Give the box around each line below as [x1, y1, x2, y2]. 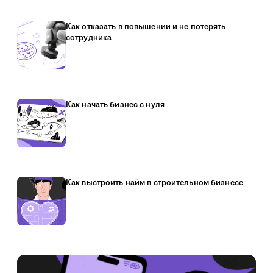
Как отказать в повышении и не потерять [66, 21, 226, 32]
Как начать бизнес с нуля [66, 99, 165, 110]
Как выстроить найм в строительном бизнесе [66, 177, 243, 188]
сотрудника [66, 32, 112, 43]
